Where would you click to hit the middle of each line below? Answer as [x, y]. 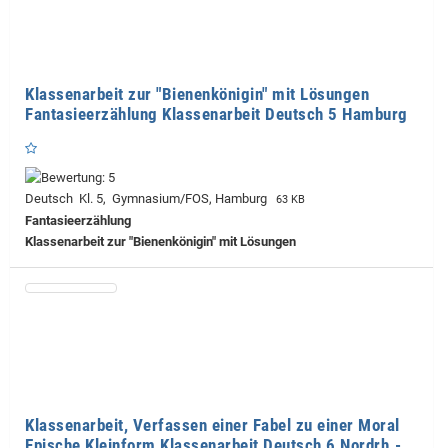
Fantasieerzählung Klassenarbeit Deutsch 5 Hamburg [216, 114]
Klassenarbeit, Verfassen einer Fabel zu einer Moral [212, 425]
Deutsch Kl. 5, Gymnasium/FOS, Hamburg [149, 199]
